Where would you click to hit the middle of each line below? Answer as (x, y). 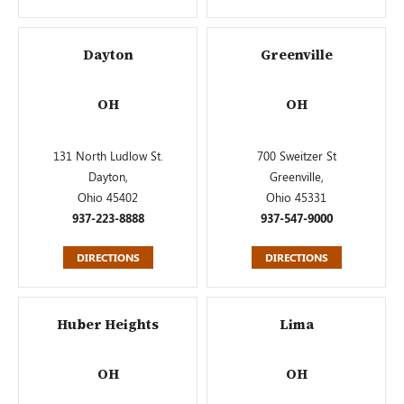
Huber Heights (108, 324)
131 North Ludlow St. (108, 155)
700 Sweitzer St (296, 155)
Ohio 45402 (108, 197)
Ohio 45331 (296, 197)
